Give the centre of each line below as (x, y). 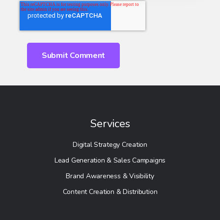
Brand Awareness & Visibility (110, 176)
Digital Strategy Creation (110, 144)
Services (110, 124)
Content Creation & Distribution (110, 192)
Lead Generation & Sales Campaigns (110, 160)
